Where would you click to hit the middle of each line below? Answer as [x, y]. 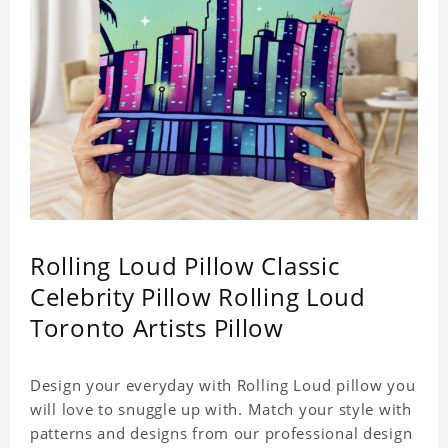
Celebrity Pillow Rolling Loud [198, 297]
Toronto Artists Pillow [157, 328]
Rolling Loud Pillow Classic [185, 266]
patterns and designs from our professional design [221, 433]
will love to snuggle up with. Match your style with [221, 409]
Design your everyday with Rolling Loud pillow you [223, 385]
